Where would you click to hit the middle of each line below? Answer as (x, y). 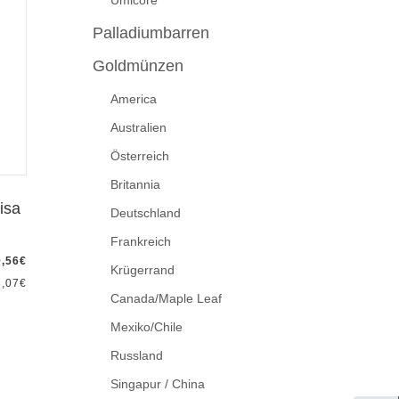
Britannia (135, 185)
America (133, 99)
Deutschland (145, 213)
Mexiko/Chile (146, 327)
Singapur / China (157, 384)
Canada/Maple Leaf (166, 299)
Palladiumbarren (151, 33)
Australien (138, 128)
